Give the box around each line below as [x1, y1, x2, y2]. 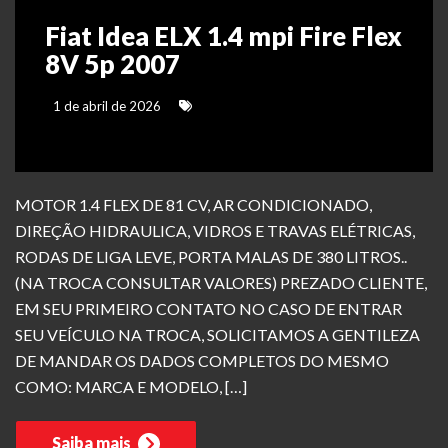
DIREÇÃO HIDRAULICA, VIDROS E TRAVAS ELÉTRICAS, [15, 221, 415, 241]
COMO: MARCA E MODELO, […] [15, 377, 247, 397]
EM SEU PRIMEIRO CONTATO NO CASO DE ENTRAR [15, 299, 402, 319]
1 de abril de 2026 [50, 98, 161, 115]
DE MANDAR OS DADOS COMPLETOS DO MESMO [15, 351, 389, 371]
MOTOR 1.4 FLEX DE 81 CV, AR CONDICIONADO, [15, 195, 372, 215]
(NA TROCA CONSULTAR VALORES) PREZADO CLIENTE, [15, 273, 427, 293]
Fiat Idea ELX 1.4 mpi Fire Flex [45, 20, 402, 53]
